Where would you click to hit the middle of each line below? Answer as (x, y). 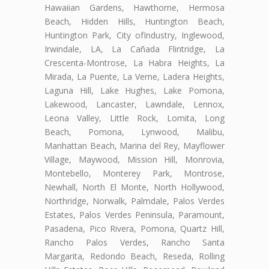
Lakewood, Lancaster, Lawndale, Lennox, (134, 104)
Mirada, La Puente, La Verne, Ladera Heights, (134, 76)
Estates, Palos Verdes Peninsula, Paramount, (134, 214)
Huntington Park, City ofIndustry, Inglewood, (134, 35)
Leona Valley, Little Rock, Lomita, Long (134, 118)
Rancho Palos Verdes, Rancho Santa (134, 242)
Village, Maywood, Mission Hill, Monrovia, (134, 159)
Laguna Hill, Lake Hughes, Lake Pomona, (134, 90)
